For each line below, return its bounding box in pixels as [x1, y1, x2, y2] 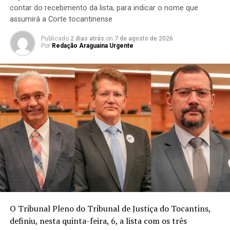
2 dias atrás [70, 34, 104, 42]
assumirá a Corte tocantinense [9, 14, 112, 24]
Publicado [41, 34, 69, 42]
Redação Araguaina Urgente [51, 42, 133, 49]
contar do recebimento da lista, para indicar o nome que [9, 3, 198, 12]
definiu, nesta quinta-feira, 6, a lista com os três [9, 215, 187, 227]
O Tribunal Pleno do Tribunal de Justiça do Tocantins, [9, 203, 210, 215]
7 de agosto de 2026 [114, 34, 173, 42]
